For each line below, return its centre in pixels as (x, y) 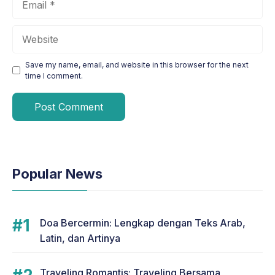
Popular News (57, 173)
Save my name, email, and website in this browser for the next (137, 64)
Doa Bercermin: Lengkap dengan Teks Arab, (143, 223)
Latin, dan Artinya (80, 238)
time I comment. (54, 76)
